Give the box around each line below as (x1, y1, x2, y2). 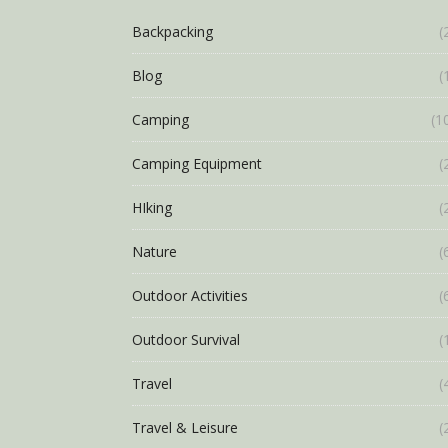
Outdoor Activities (132, 286, 248, 305)
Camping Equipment (132, 154, 262, 173)
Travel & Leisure (132, 418, 238, 437)
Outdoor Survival (132, 330, 240, 349)
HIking (132, 198, 172, 217)
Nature (132, 242, 177, 261)
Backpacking (132, 22, 213, 41)
